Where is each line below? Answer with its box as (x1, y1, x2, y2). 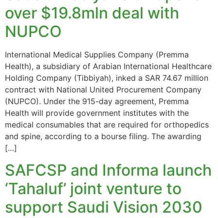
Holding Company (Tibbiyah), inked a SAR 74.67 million (5, 73, 208, 83)
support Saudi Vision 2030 (5, 197, 202, 217)
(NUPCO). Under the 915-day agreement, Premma (5, 96, 189, 107)
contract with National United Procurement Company (5, 85, 201, 95)
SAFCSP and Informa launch (5, 160, 212, 180)
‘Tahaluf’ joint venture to (5, 179, 182, 198)
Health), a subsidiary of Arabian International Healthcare (5, 61, 212, 72)
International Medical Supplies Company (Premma (5, 50, 189, 60)
